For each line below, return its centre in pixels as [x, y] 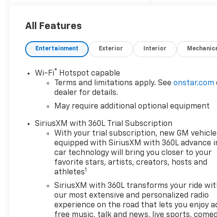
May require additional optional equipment [132, 106]
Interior [155, 49]
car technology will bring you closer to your [133, 153]
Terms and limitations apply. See [114, 83]
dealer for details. [86, 93]
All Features [54, 26]
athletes [70, 172]
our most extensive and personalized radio [132, 195]
